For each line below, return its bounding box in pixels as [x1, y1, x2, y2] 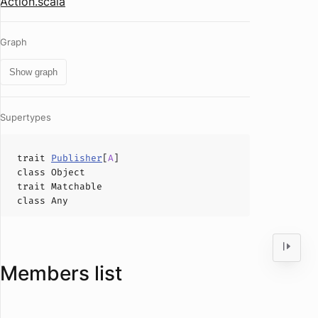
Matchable [51, 180, 102, 192]
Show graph [9, 67, 57, 77]
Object [51, 166, 85, 178]
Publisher [51, 152, 102, 164]
